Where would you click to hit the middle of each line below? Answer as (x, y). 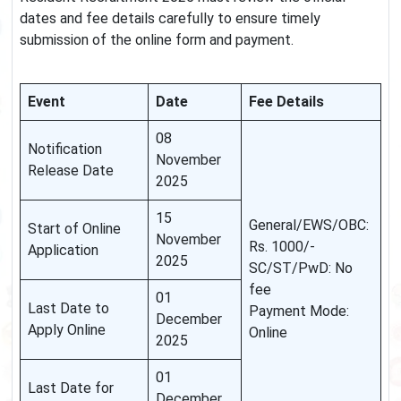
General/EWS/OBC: (309, 226)
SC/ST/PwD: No (301, 269)
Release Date (71, 171)
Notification (65, 149)
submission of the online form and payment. (157, 40)
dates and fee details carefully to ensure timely (170, 19)
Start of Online (74, 229)
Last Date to (68, 309)
